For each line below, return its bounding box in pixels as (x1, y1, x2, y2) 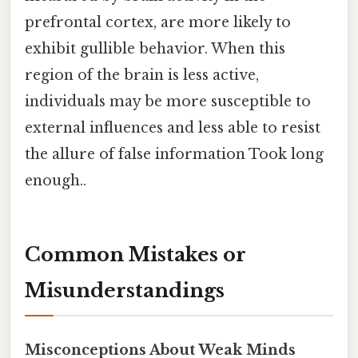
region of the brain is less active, (25, 66, 259, 85)
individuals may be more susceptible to (25, 93, 311, 111)
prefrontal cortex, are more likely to (25, 14, 291, 32)
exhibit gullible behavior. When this (25, 40, 285, 58)
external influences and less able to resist (25, 119, 320, 137)
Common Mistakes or (25, 242, 246, 266)
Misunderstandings (25, 278, 225, 302)
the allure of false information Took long (25, 145, 324, 164)
